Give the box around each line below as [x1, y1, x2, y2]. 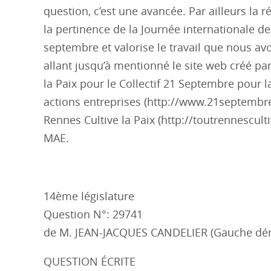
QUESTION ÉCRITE [44, 254, 135, 269]
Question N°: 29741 [44, 207, 143, 221]
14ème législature [44, 189, 134, 203]
